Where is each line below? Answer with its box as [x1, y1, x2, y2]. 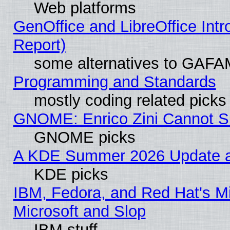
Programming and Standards [13, 73, 216, 91]
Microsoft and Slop [13, 202, 146, 221]
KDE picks [33, 165, 108, 184]
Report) [13, 36, 66, 54]
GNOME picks [33, 128, 136, 147]
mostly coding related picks [33, 91, 226, 110]
